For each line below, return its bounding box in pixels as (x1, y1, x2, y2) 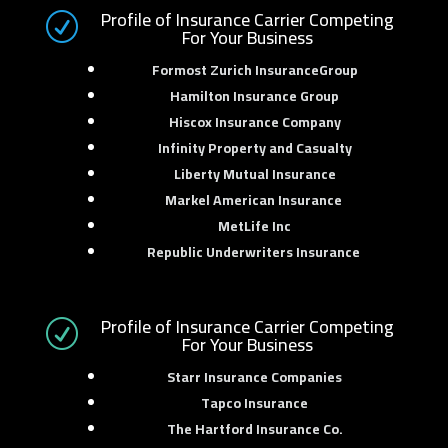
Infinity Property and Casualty (157, 135, 352, 161)
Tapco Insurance (201, 390, 309, 416)
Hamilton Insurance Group (170, 83, 340, 109)
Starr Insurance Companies (167, 364, 343, 390)
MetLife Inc (218, 213, 292, 239)
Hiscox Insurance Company (168, 109, 341, 135)
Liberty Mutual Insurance (173, 161, 336, 187)
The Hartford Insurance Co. (166, 416, 343, 442)
